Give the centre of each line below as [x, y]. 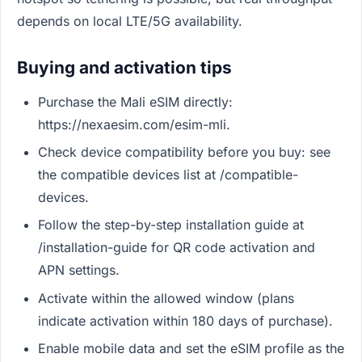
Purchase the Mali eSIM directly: [135, 101]
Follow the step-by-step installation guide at [170, 225]
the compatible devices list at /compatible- [168, 174]
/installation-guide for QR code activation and [176, 248]
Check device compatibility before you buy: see [184, 152]
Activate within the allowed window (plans [166, 298]
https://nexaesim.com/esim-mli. [134, 124]
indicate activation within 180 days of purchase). [185, 320]
